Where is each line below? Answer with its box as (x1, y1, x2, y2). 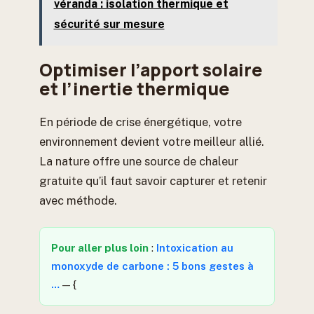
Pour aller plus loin (51, 241, 149, 254)
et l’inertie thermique (39, 76, 230, 100)
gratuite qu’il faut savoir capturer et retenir (39, 173, 267, 188)
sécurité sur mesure (53, 17, 165, 31)
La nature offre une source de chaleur (39, 153, 238, 168)
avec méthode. (39, 193, 117, 207)
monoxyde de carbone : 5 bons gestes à (51, 259, 254, 272)
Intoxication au (156, 241, 233, 254)
